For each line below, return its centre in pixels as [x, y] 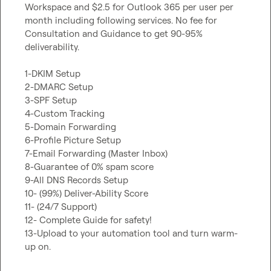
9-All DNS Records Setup [77, 180]
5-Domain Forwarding [70, 127]
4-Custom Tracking [65, 113]
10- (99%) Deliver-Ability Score [87, 193]
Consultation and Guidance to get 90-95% [114, 34]
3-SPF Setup [51, 100]
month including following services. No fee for [121, 20]
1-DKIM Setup [53, 73]
